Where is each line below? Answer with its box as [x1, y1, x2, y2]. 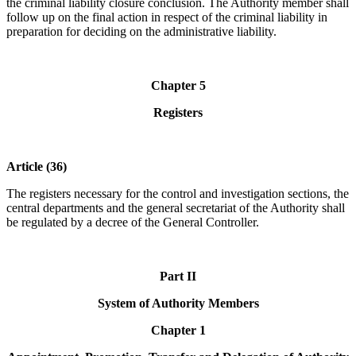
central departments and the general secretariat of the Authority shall [6, 201, 345, 215]
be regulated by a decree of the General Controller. [6, 215, 259, 230]
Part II [160, 269, 196, 284]
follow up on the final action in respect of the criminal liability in [6, 10, 327, 25]
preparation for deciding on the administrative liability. [6, 25, 277, 39]
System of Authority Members [97, 296, 259, 311]
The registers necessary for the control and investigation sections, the [6, 187, 349, 201]
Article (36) [6, 160, 67, 174]
